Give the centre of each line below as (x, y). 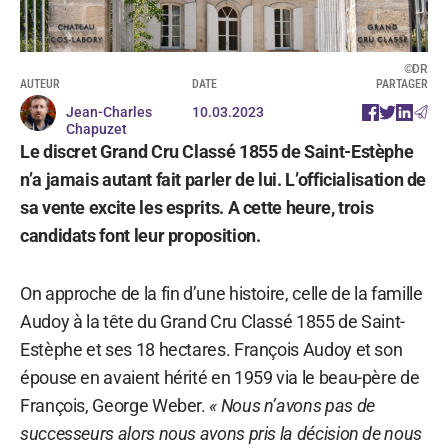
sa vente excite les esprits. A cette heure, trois (197, 207)
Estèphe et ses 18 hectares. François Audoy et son (211, 349)
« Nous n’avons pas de (292, 405)
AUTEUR (40, 83)
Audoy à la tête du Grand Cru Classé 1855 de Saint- (213, 321)
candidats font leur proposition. (142, 235)
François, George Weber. (115, 405)
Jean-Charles (109, 111)
